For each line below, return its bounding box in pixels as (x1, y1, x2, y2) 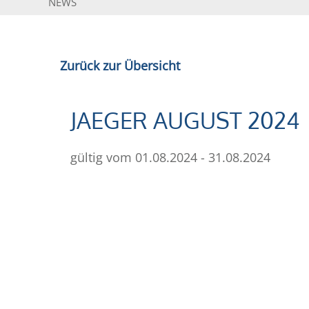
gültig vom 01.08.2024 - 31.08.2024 (70, 148, 270, 166)
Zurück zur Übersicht (60, 57, 180, 74)
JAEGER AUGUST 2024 (70, 106, 300, 135)
